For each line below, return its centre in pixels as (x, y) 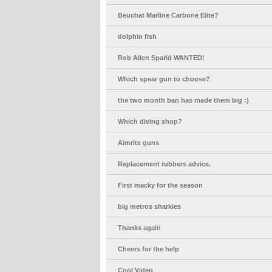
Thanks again (139, 228)
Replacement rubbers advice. (164, 164)
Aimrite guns (138, 143)
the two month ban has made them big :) (183, 100)
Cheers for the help (148, 249)
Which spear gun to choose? (164, 79)
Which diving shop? (150, 122)
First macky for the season (160, 185)
